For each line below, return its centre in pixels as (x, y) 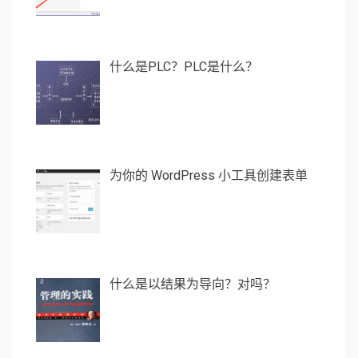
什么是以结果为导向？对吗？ (193, 284)
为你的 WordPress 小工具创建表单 (209, 175)
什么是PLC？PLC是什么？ (184, 67)
